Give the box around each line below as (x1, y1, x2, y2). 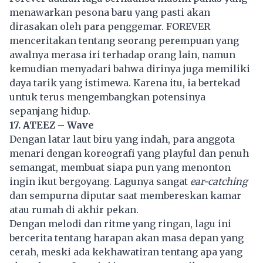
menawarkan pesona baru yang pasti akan (9, 6, 210, 18)
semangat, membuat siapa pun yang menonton (9, 161, 231, 173)
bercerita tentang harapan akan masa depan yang (9, 231, 244, 244)
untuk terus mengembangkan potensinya (9, 90, 205, 103)
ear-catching (190, 175, 248, 187)
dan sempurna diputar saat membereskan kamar (9, 189, 241, 201)
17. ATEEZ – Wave (9, 119, 94, 131)
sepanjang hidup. (9, 104, 90, 117)
